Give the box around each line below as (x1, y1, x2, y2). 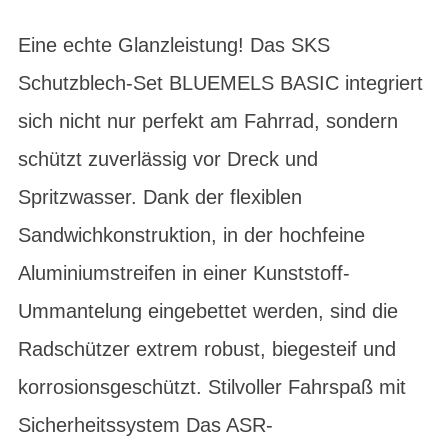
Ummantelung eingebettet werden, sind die (18, 300, 398, 322)
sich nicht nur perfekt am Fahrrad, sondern (18, 110, 398, 132)
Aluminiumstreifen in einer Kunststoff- (18, 262, 350, 284)
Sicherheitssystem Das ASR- (18, 414, 273, 436)
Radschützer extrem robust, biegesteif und (18, 338, 396, 360)
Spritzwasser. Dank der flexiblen (18, 186, 302, 208)
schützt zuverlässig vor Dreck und (18, 148, 318, 170)
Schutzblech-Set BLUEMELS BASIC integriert (18, 72, 423, 94)
